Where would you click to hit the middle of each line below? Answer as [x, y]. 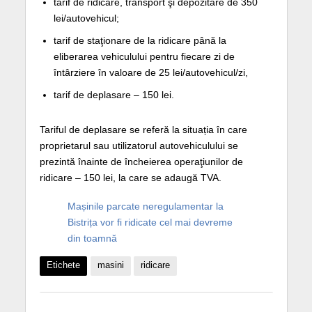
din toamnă [92, 238]
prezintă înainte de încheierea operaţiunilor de [141, 161]
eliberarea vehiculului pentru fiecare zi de [144, 57]
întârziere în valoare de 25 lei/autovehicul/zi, [150, 73]
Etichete [63, 266]
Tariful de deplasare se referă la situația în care [143, 129]
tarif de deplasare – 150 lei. [114, 95]
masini [110, 266]
